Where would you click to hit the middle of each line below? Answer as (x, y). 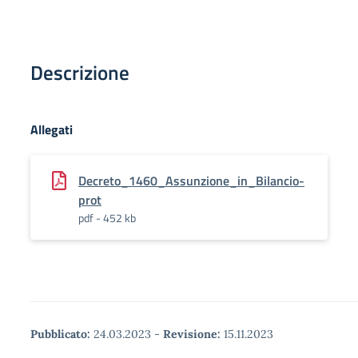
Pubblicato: (60, 334)
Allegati (52, 129)
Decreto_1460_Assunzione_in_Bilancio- (191, 181)
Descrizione (80, 73)
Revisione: (192, 334)
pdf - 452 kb (107, 218)
